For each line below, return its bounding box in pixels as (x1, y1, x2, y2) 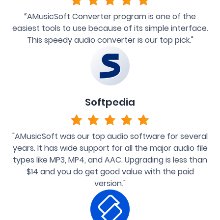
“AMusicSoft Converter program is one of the (24, 10, 196, 22)
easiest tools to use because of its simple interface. (12, 22, 208, 34)
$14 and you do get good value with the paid (26, 165, 194, 177)
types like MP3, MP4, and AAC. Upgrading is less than (13, 154, 207, 165)
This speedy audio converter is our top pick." (27, 34, 193, 46)
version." (94, 177, 126, 189)
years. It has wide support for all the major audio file (12, 142, 208, 154)
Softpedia (85, 95, 135, 109)
